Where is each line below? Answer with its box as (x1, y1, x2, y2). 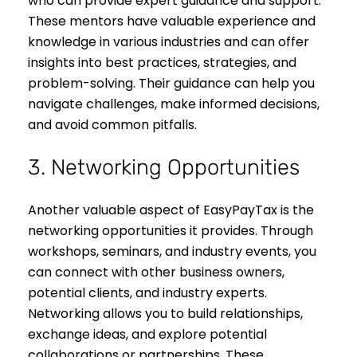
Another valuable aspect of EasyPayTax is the (28, 200, 314, 219)
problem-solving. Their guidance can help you (28, 74, 315, 93)
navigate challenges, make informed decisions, (28, 95, 320, 114)
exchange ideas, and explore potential (28, 324, 267, 343)
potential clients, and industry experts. (28, 283, 267, 302)
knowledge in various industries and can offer (28, 33, 309, 52)
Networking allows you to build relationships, (28, 304, 303, 323)
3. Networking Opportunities (28, 155, 300, 181)
